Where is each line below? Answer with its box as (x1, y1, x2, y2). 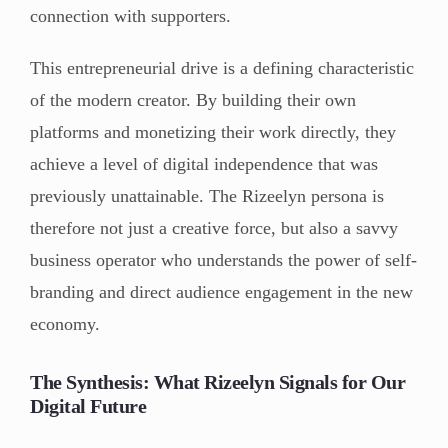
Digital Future (30, 394, 146, 417)
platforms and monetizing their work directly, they (30, 121, 396, 142)
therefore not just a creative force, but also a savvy (30, 217, 398, 238)
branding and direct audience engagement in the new (30, 281, 413, 302)
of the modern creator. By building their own (30, 89, 356, 110)
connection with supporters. (30, 5, 231, 26)
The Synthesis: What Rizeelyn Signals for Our (30, 370, 405, 393)
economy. (30, 313, 100, 334)
